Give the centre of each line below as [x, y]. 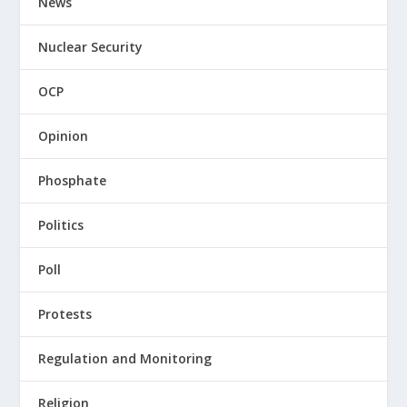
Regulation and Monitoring [125, 359]
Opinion [64, 136]
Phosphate [73, 181]
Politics [61, 225]
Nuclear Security [91, 47]
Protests [65, 314]
